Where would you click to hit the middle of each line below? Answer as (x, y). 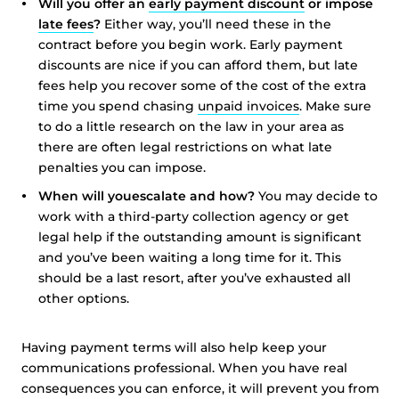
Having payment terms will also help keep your (174, 347)
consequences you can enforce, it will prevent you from (200, 388)
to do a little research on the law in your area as (191, 126)
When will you (85, 196)
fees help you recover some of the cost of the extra (202, 85)
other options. (84, 298)
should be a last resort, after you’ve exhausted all (195, 278)
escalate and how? (195, 196)
